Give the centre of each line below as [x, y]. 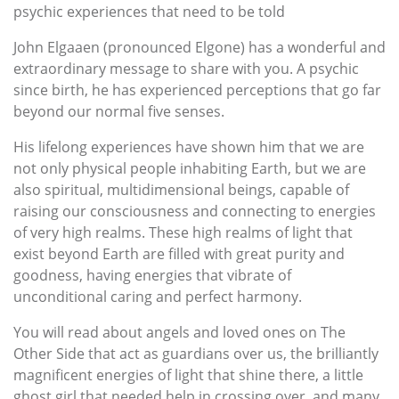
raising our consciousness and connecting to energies [195, 211]
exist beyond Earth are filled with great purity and [179, 253]
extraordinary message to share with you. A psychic [186, 68]
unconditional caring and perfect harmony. [158, 296]
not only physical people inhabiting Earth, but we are [190, 168]
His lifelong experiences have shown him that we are [189, 147]
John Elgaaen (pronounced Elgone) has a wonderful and [199, 47]
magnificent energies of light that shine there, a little [188, 375]
